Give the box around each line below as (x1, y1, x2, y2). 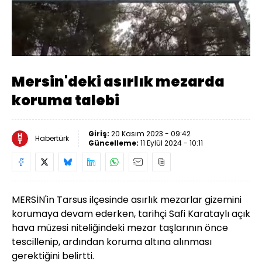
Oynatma (194, 42, 228, 51)
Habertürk (35, 133, 69, 143)
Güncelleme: (88, 137, 140, 148)
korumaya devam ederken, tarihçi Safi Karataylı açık (12, 206, 250, 220)
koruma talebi (12, 90, 119, 110)
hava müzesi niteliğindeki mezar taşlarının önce (12, 220, 228, 235)
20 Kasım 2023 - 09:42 (111, 128, 191, 139)
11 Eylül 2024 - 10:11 (140, 137, 203, 148)
